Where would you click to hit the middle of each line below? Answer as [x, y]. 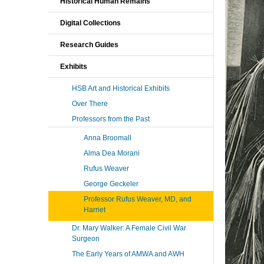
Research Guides [89, 45]
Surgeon [86, 239]
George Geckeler [111, 184]
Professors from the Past [111, 119]
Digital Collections [90, 23]
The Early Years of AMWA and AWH [128, 254]
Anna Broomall [108, 138]
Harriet [95, 210]
